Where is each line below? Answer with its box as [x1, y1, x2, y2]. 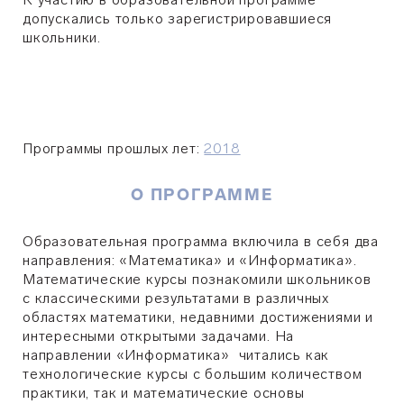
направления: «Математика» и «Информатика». [23, 252, 357, 269]
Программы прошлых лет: [23, 140, 205, 157]
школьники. [23, 29, 102, 46]
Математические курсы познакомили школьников [23, 271, 372, 288]
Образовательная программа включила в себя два [23, 233, 379, 250]
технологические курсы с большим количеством [23, 365, 363, 382]
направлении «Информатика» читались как [23, 346, 330, 363]
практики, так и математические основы [23, 384, 305, 401]
